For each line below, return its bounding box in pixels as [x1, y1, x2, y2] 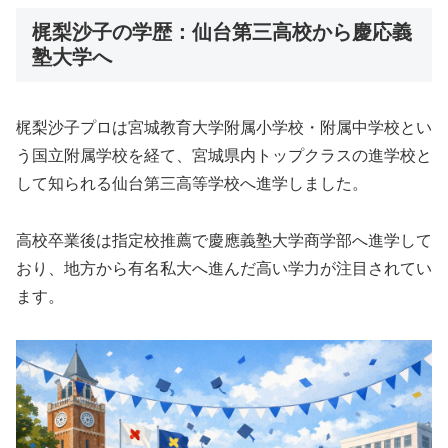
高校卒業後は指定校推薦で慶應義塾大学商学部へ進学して [16, 232, 432, 250]
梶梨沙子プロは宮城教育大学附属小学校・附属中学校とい [16, 119, 432, 137]
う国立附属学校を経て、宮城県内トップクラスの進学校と [16, 147, 432, 165]
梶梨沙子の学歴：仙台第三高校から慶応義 [32, 20, 412, 43]
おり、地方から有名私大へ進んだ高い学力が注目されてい [16, 260, 432, 278]
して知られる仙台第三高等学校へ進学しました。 [16, 175, 368, 193]
